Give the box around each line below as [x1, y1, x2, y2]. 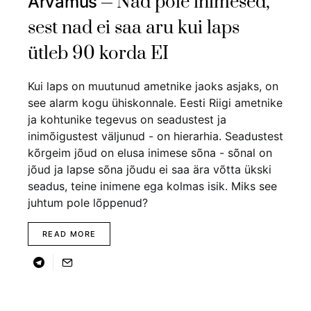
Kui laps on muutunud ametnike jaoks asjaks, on [28, 79, 278, 94]
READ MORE [42, 229, 96, 239]
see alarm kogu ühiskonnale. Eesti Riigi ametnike [28, 96, 283, 110]
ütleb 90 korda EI [28, 42, 169, 66]
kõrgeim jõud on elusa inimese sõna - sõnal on [28, 146, 272, 160]
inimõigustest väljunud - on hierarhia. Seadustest [28, 129, 283, 144]
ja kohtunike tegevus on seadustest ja [28, 112, 226, 127]
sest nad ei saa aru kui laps [28, 17, 239, 40]
